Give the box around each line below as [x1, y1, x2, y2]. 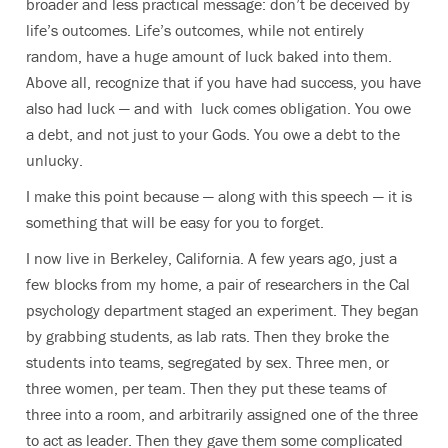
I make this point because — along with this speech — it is [26, 186, 412, 206]
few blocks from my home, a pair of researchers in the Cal [26, 274, 410, 294]
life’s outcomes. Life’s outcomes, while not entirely [26, 20, 364, 40]
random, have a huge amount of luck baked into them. [26, 46, 392, 66]
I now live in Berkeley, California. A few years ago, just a [26, 248, 397, 268]
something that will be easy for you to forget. [26, 212, 324, 232]
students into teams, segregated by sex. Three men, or [26, 352, 389, 372]
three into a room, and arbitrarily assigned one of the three [26, 404, 418, 424]
